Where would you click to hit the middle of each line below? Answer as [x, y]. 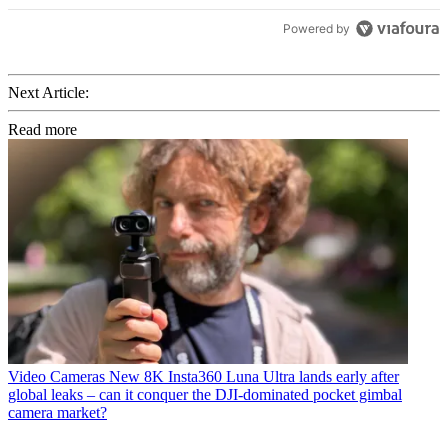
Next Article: [48, 92]
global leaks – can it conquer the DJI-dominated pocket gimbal [205, 394]
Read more [42, 129]
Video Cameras [56, 376]
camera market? [57, 412]
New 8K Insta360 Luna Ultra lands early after [254, 376]
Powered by [317, 29]
